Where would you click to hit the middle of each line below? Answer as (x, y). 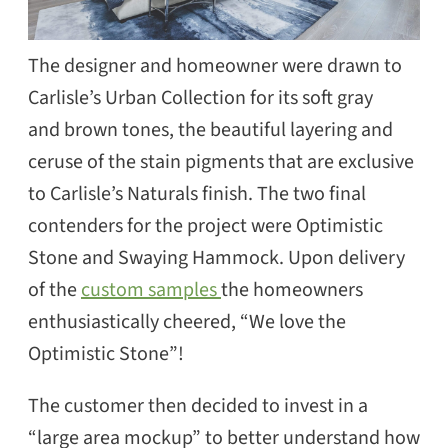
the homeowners (292, 289)
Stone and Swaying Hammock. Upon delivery (216, 257)
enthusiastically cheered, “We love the (187, 321)
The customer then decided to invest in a (198, 405)
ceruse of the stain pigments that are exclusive (221, 161)
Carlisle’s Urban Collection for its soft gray (200, 97)
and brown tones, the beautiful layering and (210, 129)
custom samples (151, 289)
